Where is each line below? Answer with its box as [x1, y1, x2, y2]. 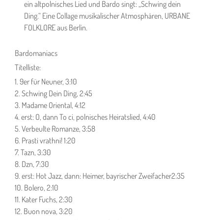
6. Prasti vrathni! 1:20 [15, 136, 76, 145]
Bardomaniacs [15, 48, 57, 58]
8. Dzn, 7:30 [15, 159, 49, 169]
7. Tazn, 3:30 [15, 147, 51, 157]
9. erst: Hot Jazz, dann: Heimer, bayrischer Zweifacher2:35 [15, 171, 185, 181]
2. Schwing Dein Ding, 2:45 [15, 88, 92, 98]
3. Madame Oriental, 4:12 [15, 100, 85, 110]
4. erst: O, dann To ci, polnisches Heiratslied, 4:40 [15, 112, 156, 122]
